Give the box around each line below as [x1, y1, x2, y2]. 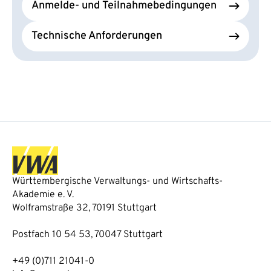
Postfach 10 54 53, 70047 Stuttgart [12, 228, 163, 241]
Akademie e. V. [12, 188, 74, 201]
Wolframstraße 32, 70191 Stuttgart [12, 201, 157, 214]
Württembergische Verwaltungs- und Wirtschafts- [12, 175, 223, 188]
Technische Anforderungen [31, 28, 162, 43]
